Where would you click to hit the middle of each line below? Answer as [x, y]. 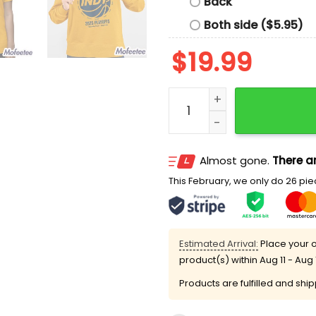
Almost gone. [236, 161]
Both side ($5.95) [254, 25]
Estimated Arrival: [219, 244]
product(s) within [219, 260]
